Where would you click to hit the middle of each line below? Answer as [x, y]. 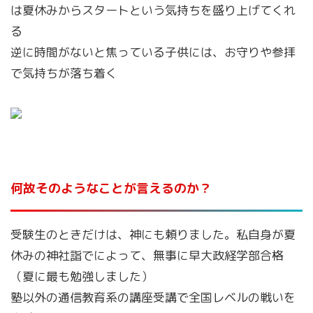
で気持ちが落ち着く [64, 73]
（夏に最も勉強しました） [82, 276]
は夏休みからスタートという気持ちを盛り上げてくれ [153, 10]
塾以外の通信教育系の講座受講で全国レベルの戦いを [153, 297]
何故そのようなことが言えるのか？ [111, 188]
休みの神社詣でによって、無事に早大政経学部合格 [147, 255]
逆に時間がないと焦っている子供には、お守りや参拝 [153, 52]
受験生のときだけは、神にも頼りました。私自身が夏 [153, 234]
